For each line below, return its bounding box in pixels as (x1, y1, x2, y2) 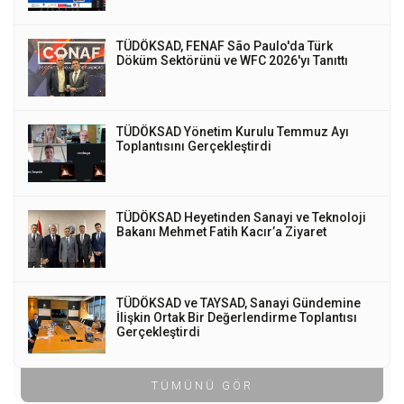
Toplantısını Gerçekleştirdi (116, 138, 271, 153)
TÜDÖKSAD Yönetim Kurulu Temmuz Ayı (116, 124, 349, 139)
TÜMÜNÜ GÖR (151, 378, 253, 392)
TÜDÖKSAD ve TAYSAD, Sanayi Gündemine (116, 295, 361, 310)
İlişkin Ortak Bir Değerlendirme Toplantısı (116, 309, 357, 325)
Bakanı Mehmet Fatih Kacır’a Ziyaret (116, 224, 326, 239)
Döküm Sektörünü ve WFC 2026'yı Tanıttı (116, 52, 348, 68)
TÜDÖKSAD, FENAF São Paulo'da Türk (116, 38, 333, 53)
